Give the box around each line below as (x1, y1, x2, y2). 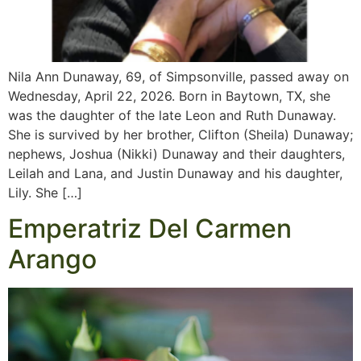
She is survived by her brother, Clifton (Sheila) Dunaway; (8, 127, 353, 143)
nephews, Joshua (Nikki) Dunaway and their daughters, (8, 146, 345, 163)
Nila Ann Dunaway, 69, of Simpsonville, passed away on (8, 68, 349, 85)
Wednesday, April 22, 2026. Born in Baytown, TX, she (8, 88, 330, 105)
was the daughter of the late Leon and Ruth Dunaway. (8, 107, 336, 124)
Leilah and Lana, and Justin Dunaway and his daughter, (8, 165, 342, 182)
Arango (8, 243, 97, 276)
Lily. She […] (8, 185, 82, 201)
